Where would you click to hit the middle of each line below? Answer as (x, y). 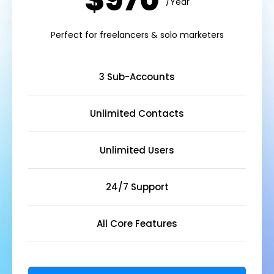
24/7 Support (137, 187)
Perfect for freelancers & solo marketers (137, 35)
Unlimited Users (137, 150)
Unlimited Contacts (137, 114)
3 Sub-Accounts (137, 77)
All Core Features (137, 224)
